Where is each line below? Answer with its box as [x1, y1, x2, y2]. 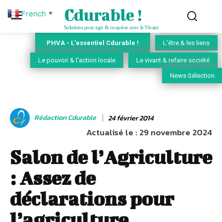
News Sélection [170, 72, 215, 80]
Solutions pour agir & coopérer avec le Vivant [63, 24, 159, 30]
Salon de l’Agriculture [10, 146, 212, 168]
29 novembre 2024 [139, 126, 212, 139]
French [21, 8, 46, 18]
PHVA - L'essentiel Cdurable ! [47, 39, 139, 47]
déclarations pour [10, 188, 174, 210]
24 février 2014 [108, 112, 154, 123]
